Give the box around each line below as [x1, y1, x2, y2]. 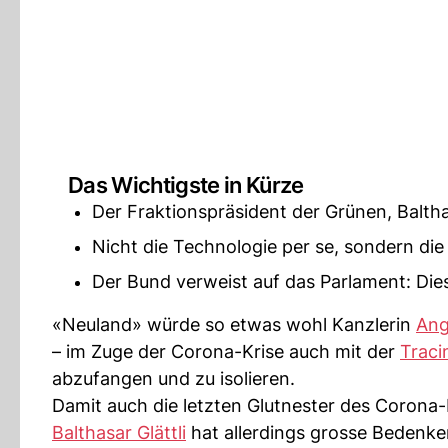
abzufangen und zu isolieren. [52, 368, 295, 389]
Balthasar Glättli [52, 422, 186, 443]
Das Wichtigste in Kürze [68, 172, 304, 198]
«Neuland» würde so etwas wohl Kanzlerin [52, 314, 416, 335]
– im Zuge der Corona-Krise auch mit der [52, 341, 400, 362]
